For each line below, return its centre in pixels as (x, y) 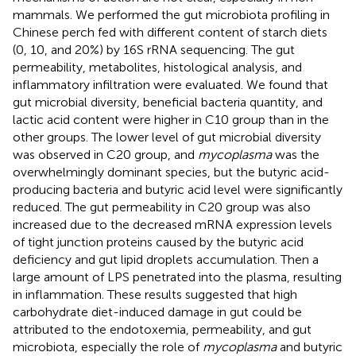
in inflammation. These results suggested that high (155, 294)
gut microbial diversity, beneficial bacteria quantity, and (168, 102)
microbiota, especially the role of (108, 346)
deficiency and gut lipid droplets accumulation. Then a (166, 259)
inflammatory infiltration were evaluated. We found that (170, 84)
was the (296, 154)
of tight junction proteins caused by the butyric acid (158, 242)
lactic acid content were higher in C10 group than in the (171, 119)
